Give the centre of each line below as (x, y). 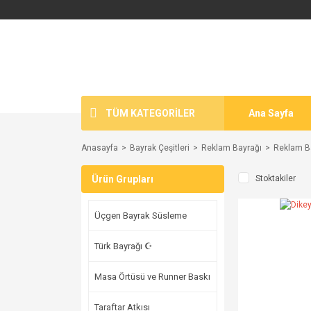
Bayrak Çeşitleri (160, 148)
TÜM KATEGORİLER (150, 113)
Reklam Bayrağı (232, 148)
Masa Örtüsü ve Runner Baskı (152, 277)
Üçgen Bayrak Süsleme (141, 216)
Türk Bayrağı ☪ (124, 246)
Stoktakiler (276, 178)
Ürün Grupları (123, 179)
